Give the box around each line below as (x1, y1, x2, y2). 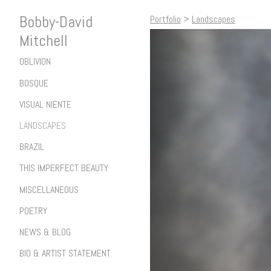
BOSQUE (19, 76, 48, 90)
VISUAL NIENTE (19, 97, 71, 111)
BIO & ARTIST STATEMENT (19, 247, 111, 260)
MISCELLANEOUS (19, 183, 79, 196)
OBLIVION (19, 55, 51, 68)
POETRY (19, 204, 47, 217)
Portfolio (150, 13, 181, 25)
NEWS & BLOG (19, 225, 71, 238)
